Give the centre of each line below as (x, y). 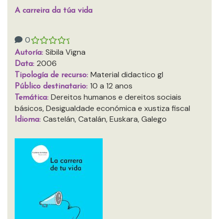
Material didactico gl (127, 75)
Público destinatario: (52, 87)
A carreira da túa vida (54, 11)
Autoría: (30, 53)
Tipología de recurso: (53, 75)
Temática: (33, 98)
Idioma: (29, 120)
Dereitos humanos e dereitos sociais (116, 97)
